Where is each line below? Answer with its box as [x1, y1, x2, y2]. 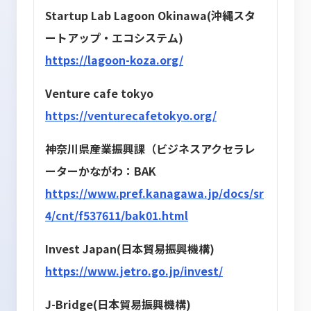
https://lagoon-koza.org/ [45, 51, 183, 68]
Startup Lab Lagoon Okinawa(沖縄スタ [45, 7, 255, 24]
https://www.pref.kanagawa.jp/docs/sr [45, 185, 264, 201]
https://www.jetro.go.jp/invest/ [45, 262, 223, 279]
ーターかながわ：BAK [45, 162, 156, 179]
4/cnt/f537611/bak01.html [45, 207, 188, 224]
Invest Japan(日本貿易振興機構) [45, 240, 215, 257]
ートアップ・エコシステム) [45, 29, 194, 46]
